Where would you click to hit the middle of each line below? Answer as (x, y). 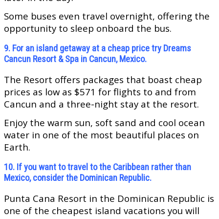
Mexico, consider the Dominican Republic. (78, 178)
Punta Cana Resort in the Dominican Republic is (109, 198)
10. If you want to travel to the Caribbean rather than (98, 167)
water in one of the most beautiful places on (101, 135)
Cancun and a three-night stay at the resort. (101, 104)
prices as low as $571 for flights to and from (100, 92)
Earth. (17, 147)
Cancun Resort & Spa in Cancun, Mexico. (75, 59)
